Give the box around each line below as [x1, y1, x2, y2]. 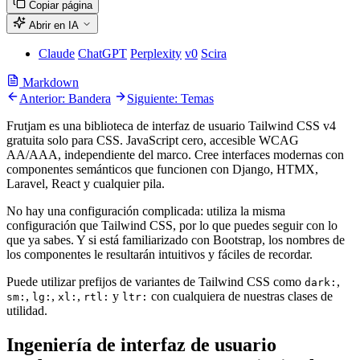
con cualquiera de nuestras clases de [148, 288, 333, 303]
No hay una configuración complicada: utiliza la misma [6, 203, 285, 218]
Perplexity [130, 46, 182, 60]
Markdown [22, 75, 79, 89]
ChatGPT [78, 46, 127, 60]
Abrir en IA [29, 18, 79, 31]
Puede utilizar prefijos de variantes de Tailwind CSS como [6, 274, 305, 288]
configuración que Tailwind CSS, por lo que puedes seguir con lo [6, 218, 337, 232]
